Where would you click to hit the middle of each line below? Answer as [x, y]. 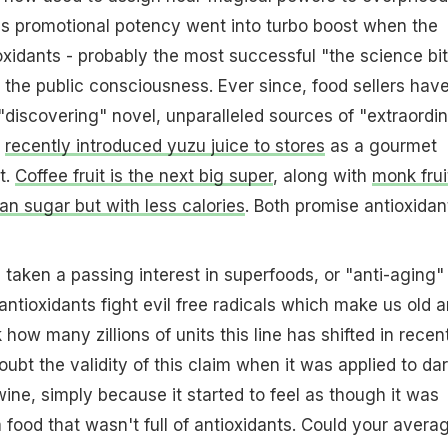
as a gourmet [380, 145]
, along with [322, 175]
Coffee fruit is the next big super [143, 175]
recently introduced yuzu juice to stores [164, 145]
